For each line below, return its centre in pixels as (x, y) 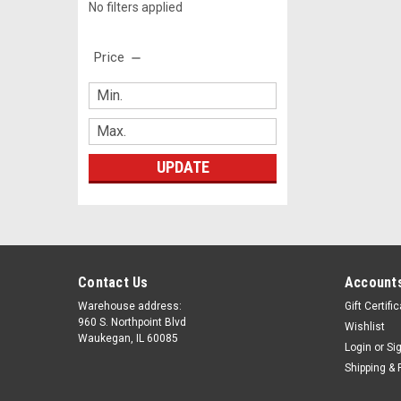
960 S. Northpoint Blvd (132, 322)
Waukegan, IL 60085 (128, 338)
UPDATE (183, 166)
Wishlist (364, 326)
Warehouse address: (130, 306)
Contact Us (113, 282)
